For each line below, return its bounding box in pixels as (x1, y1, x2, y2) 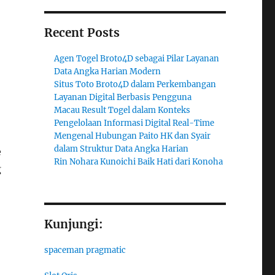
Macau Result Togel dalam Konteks (54, 105, 191, 116)
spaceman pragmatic (44, 245, 126, 256)
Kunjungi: (44, 217, 103, 232)
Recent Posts (44, 25, 120, 41)
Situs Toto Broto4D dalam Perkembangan (54, 79, 217, 90)
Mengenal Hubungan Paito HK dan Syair (54, 131, 211, 142)
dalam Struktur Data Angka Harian (54, 144, 189, 155)
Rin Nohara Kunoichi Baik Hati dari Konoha (54, 157, 223, 168)
